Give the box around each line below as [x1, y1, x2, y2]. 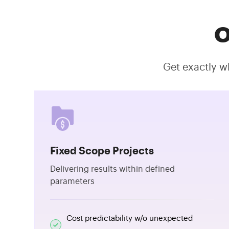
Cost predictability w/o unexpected [66, 215, 193, 222]
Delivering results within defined [50, 165, 175, 173]
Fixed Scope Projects [50, 146, 154, 156]
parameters [50, 177, 95, 186]
